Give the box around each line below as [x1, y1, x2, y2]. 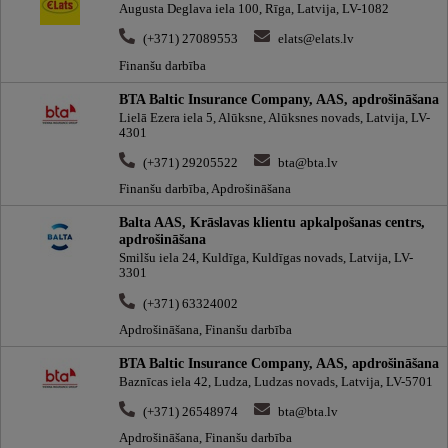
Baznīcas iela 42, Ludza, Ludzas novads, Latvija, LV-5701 [119, 374, 433, 389]
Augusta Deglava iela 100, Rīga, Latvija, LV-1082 [119, 2, 389, 17]
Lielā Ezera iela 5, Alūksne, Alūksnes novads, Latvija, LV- [119, 110, 430, 125]
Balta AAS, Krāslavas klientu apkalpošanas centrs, [119, 214, 425, 231]
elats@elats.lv [278, 32, 354, 47]
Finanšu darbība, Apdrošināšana [119, 182, 291, 197]
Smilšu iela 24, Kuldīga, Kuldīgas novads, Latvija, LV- [119, 251, 413, 266]
